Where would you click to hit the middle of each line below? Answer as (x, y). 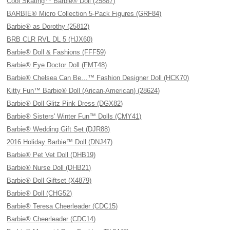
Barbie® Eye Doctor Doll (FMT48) (57, 65)
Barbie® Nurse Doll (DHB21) (49, 168)
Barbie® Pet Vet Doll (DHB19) (51, 155)
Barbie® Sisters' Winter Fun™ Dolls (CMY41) (74, 116)
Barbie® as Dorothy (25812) (48, 26)
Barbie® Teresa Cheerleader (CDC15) (62, 206)
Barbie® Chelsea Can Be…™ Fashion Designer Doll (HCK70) (98, 78)
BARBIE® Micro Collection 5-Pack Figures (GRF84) (84, 14)
